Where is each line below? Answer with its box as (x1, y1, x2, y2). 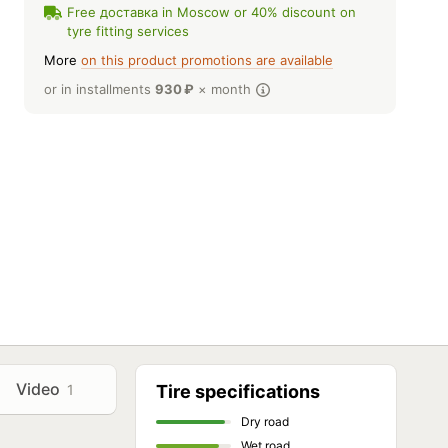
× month (194, 81, 255, 97)
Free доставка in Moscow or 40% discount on (67, 4, 356, 20)
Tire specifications (156, 380, 320, 402)
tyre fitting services (67, 23, 189, 39)
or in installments (44, 81, 155, 97)
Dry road (241, 413, 289, 429)
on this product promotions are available (81, 52, 333, 68)
